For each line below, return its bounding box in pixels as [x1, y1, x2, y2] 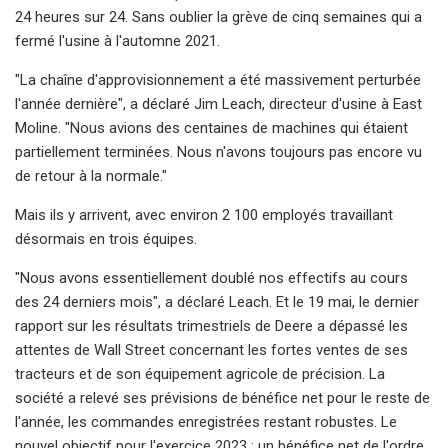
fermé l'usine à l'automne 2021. [15, 31, 220, 50]
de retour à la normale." [15, 166, 167, 185]
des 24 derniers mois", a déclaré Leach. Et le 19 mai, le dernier [15, 292, 419, 311]
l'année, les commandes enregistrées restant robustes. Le [15, 412, 397, 431]
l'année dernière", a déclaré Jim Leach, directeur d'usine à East [15, 94, 422, 113]
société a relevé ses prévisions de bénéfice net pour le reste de [15, 388, 430, 407]
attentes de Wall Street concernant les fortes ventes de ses [15, 340, 408, 359]
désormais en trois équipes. [15, 229, 197, 248]
